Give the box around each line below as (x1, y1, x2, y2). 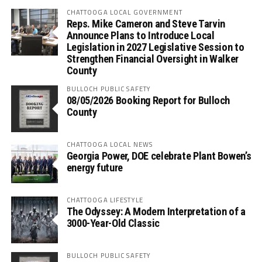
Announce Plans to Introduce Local (66, 29, 215, 42)
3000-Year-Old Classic (66, 217, 160, 230)
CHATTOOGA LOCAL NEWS (66, 139, 153, 150)
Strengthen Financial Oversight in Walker (66, 53, 239, 65)
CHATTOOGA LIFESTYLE (66, 195, 143, 205)
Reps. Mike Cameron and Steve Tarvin (66, 18, 225, 30)
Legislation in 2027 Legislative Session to (66, 41, 244, 54)
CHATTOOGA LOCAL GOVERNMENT (66, 7, 182, 18)
